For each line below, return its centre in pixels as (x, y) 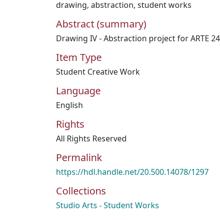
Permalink (79, 157)
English (69, 105)
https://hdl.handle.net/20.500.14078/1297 (132, 172)
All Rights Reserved (91, 138)
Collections (81, 191)
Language (78, 91)
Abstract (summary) (101, 24)
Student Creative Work (98, 72)
